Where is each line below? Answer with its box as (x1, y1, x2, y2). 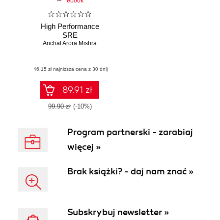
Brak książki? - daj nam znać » (67, 166, 193, 177)
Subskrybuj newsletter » (67, 207, 169, 218)
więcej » (67, 141, 101, 152)
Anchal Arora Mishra (43, 40, 97, 47)
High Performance (40, 22, 99, 31)
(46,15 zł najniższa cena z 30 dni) (31, 66, 108, 72)
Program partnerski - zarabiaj (67, 127, 193, 137)
